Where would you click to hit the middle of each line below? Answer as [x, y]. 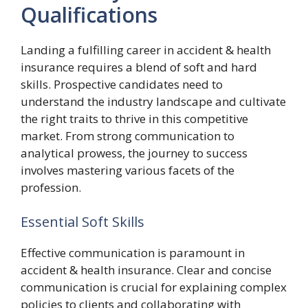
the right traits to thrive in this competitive [134, 119]
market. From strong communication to [128, 136]
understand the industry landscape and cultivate [153, 101]
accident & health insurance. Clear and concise [146, 269]
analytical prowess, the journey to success [134, 153]
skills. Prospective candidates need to [122, 84]
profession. [51, 187]
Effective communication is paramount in [133, 252]
